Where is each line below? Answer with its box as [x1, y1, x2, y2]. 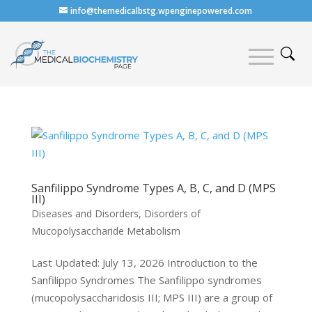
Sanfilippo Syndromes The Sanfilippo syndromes [31, 272, 262, 287]
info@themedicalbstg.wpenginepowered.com [70, 5, 253, 17]
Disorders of [143, 206, 201, 220]
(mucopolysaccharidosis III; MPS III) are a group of [31, 290, 272, 304]
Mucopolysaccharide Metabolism [31, 224, 180, 237]
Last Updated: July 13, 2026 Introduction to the [31, 255, 258, 270]
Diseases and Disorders [31, 206, 139, 220]
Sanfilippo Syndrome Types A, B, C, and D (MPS [31, 180, 276, 196]
